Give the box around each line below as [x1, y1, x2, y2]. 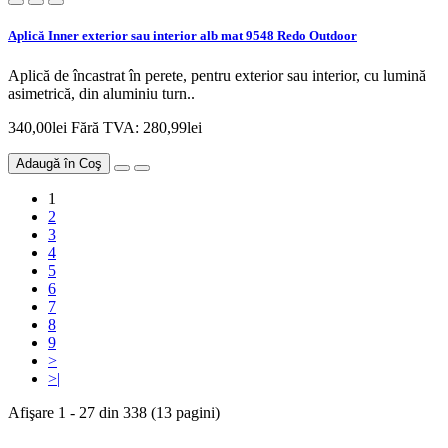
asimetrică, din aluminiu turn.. [8, 84, 195, 102]
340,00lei [8, 118, 71, 136]
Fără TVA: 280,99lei [71, 118, 202, 136]
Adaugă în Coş [16, 155, 102, 171]
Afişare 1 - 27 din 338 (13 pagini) [8, 403, 220, 421]
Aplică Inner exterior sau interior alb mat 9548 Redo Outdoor [8, 28, 357, 44]
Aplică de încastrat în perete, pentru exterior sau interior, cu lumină [8, 66, 426, 84]
